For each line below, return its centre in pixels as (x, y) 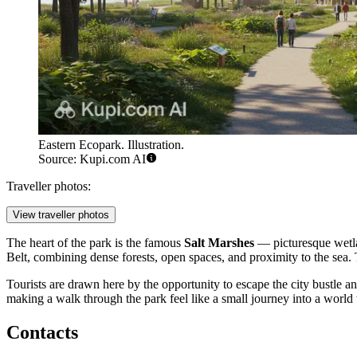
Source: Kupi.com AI (92, 159)
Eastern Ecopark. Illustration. (111, 145)
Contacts (42, 333)
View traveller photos (61, 215)
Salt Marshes (219, 243)
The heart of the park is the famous (95, 243)
